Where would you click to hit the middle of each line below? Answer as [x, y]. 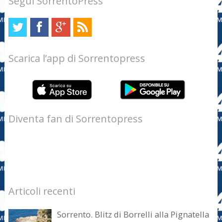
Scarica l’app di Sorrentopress [77, 58]
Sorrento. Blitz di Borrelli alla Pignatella [133, 214]
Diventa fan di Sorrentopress [75, 118]
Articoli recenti [42, 191]
